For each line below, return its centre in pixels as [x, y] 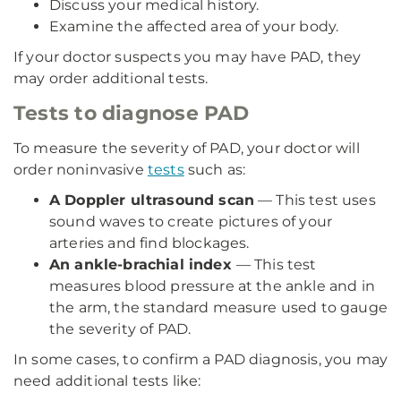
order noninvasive [81, 170]
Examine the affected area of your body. [194, 26]
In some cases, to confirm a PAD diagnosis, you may [201, 359]
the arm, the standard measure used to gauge [218, 307]
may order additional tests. [111, 78]
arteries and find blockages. [149, 243]
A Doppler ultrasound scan [152, 200]
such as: [215, 170]
